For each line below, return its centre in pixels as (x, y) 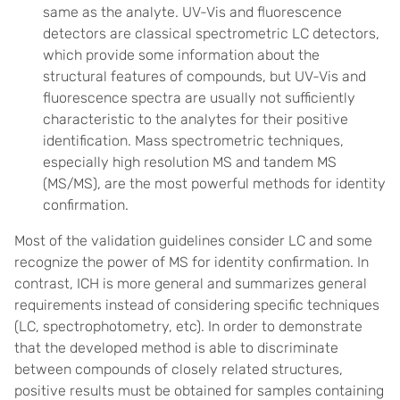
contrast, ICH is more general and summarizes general (191, 283)
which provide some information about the (181, 55)
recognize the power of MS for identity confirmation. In (192, 262)
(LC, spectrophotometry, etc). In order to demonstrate (188, 326)
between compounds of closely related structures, (179, 369)
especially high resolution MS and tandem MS (190, 162)
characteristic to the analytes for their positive (196, 119)
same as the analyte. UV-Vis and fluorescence (192, 12)
